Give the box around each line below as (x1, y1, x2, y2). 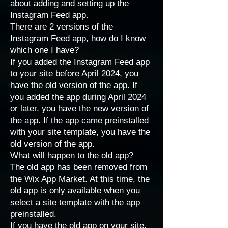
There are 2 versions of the (10, 22, 113, 32)
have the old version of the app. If (10, 80, 137, 90)
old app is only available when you (10, 186, 140, 195)
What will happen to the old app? (10, 151, 133, 160)
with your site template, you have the (10, 127, 150, 137)
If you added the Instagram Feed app (10, 57, 150, 67)
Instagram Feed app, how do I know (10, 34, 146, 43)
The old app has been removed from (10, 162, 147, 172)
